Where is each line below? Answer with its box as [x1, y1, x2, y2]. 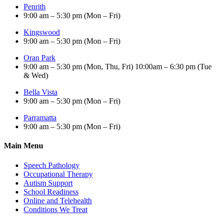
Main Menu [4, 141, 43, 150]
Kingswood [24, 28, 60, 37]
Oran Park [24, 54, 55, 62]
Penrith [24, 2, 46, 11]
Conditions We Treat [24, 205, 87, 214]
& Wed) [24, 71, 48, 80]
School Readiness [24, 187, 79, 196]
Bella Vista [24, 88, 57, 97]
